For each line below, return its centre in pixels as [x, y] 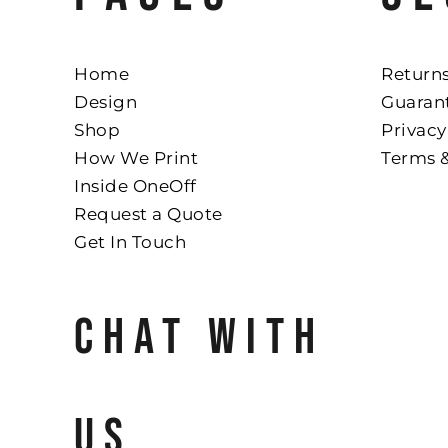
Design [106, 101]
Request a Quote [148, 213]
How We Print [136, 157]
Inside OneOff [135, 185]
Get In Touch [130, 241]
